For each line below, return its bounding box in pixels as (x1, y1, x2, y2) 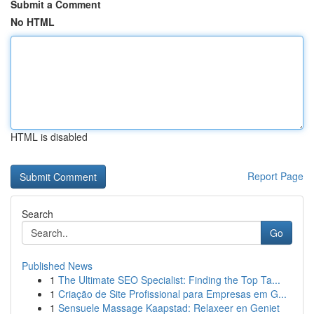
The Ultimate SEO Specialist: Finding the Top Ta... (58, 273, 280, 287)
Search (22, 207, 53, 221)
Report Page (247, 169, 303, 183)
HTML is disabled (11, 130, 88, 144)
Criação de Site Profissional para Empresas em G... (58, 287, 287, 301)
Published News (22, 259, 93, 273)
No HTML (11, 15, 55, 29)
